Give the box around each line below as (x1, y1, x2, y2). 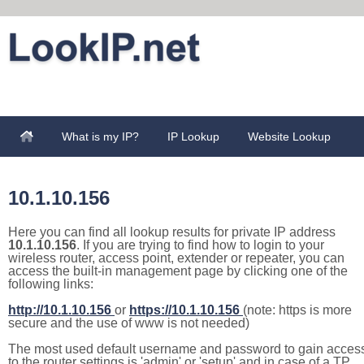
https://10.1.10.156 (129, 303, 240, 317)
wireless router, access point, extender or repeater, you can (8, 251, 344, 265)
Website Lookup (248, 130, 331, 143)
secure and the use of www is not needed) (8, 316, 249, 330)
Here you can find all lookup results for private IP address (8, 225, 336, 239)
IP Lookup (167, 130, 219, 143)
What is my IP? (62, 130, 139, 143)
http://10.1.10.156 (8, 303, 111, 317)
